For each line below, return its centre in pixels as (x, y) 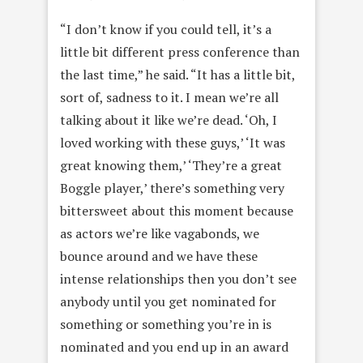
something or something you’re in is (166, 324)
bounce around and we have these (159, 256)
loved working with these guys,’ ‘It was (173, 142)
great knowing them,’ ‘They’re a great (171, 165)
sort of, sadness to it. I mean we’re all (169, 97)
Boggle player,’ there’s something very (172, 188)
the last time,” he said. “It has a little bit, (177, 74)
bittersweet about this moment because (177, 210)
